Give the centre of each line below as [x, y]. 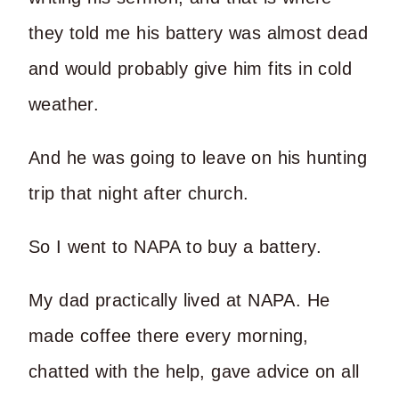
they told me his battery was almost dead [198, 33]
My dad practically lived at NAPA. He [179, 300]
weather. [64, 104]
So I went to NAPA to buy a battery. [175, 246]
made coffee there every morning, [169, 335]
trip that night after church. [139, 193]
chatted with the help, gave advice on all [194, 371]
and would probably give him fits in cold [190, 68]
